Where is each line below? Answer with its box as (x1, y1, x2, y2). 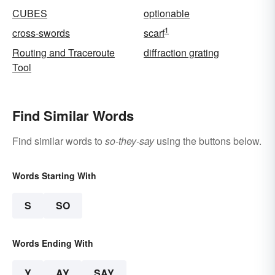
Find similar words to (12, 134, 105, 149)
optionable (144, 6, 190, 21)
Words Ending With (12, 237, 93, 250)
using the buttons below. (154, 134, 261, 149)
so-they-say (105, 134, 154, 149)
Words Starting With (12, 169, 96, 182)
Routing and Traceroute (12, 45, 115, 60)
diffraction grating (144, 45, 219, 60)
